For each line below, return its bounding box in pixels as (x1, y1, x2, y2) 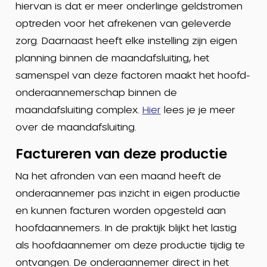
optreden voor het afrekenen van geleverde (15, 17, 231, 29)
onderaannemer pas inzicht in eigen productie (15, 187, 240, 198)
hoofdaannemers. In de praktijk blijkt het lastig (15, 222, 237, 233)
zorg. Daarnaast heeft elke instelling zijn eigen (15, 35, 237, 46)
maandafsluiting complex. (15, 104, 142, 115)
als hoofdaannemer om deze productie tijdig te (15, 239, 245, 250)
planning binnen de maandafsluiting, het (15, 52, 209, 63)
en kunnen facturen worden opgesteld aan (15, 204, 226, 216)
